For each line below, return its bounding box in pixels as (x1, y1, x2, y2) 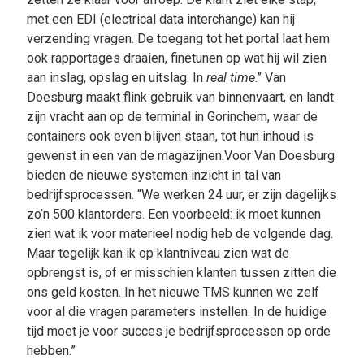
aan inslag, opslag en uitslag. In (26, 70, 206, 86)
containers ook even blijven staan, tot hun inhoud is (26, 128, 314, 145)
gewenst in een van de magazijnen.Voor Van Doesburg (26, 148, 335, 164)
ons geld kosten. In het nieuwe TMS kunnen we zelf (26, 284, 319, 301)
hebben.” (26, 343, 76, 359)
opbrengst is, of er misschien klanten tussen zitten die (26, 265, 336, 281)
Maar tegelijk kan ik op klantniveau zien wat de (26, 245, 289, 262)
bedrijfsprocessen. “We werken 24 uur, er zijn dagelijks (26, 187, 336, 203)
